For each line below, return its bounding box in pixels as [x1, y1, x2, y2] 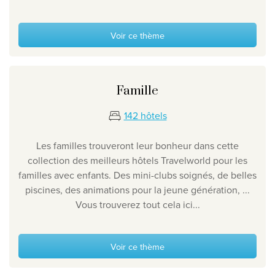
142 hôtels [123, 109, 167, 123]
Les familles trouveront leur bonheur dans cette [36, 139, 239, 153]
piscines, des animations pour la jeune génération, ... [25, 183, 250, 197]
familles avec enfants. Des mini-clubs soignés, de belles [18, 168, 257, 182]
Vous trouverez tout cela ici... [75, 198, 200, 212]
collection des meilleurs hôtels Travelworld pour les [28, 153, 247, 168]
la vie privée [40, 28, 92, 42]
